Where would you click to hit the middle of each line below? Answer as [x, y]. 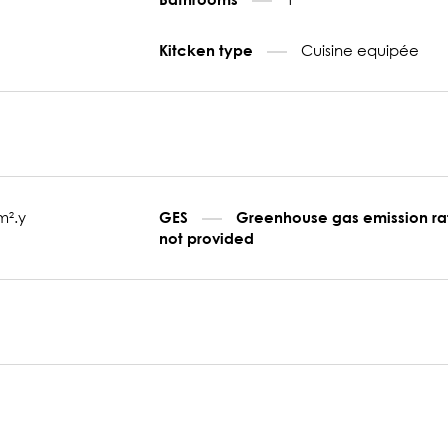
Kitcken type [208, 49]
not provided [207, 237]
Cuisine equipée [360, 49]
